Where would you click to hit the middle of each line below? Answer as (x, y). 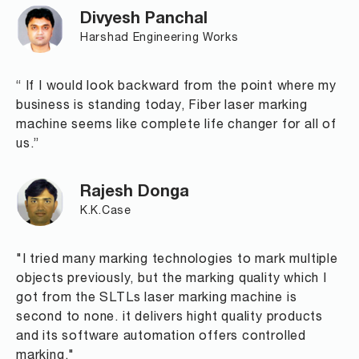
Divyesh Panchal (144, 20)
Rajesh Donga (135, 194)
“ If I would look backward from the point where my (176, 87)
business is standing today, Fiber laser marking (162, 106)
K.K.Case (106, 212)
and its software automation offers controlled (161, 337)
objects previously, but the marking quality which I (171, 279)
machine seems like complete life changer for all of (176, 125)
